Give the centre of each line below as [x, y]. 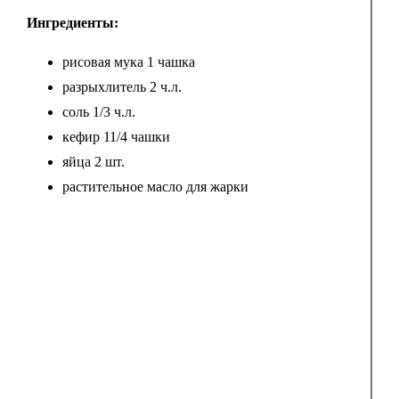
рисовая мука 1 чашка [128, 62]
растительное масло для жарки [155, 187]
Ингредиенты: [72, 23]
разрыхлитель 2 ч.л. [122, 87]
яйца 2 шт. [93, 162]
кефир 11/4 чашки [116, 137]
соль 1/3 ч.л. [98, 112]
